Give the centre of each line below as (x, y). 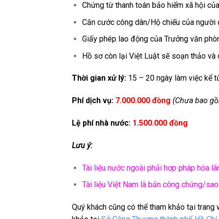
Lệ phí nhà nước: (101, 123)
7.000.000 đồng (143, 101)
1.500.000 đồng (159, 123)
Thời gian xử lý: (99, 78)
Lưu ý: (83, 145)
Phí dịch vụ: (94, 101)
